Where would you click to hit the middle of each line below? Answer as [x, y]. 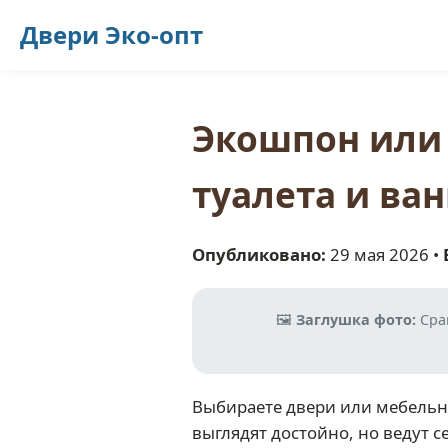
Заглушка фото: [355, 319]
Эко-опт [154, 34]
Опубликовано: [259, 254]
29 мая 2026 [379, 254]
